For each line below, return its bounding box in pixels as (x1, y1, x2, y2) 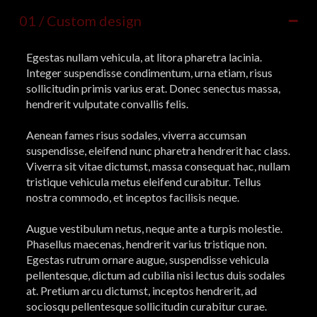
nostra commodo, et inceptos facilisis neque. (25, 190, 239, 204)
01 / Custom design (18, 12, 142, 30)
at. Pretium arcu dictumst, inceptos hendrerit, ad (25, 284, 257, 298)
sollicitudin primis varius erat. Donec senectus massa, (25, 81, 280, 96)
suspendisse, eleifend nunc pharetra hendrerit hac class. (25, 144, 290, 158)
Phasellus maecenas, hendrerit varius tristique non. (25, 237, 267, 251)
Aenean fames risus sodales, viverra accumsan (25, 128, 246, 142)
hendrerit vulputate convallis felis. (25, 97, 188, 111)
